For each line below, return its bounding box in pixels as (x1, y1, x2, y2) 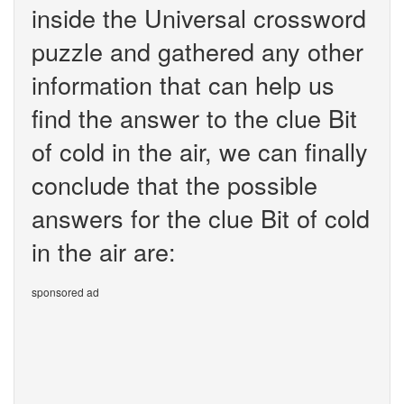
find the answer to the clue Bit (32, 100, 357, 135)
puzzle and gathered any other (32, 33, 363, 69)
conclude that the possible (32, 167, 317, 202)
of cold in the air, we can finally (32, 133, 368, 169)
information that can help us (32, 67, 335, 102)
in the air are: (32, 234, 176, 269)
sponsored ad (32, 284, 99, 299)
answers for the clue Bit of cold (32, 200, 370, 235)
